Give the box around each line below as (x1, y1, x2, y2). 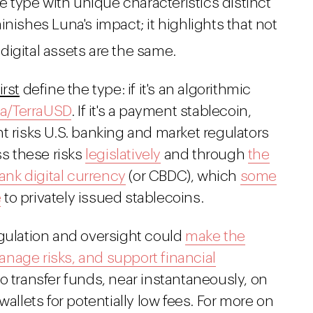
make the (185, 229, 245, 244)
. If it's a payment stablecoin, (71, 104, 252, 119)
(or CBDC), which (125, 169, 240, 184)
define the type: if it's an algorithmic (20, 82, 252, 97)
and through (161, 147, 248, 162)
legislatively (85, 147, 161, 162)
